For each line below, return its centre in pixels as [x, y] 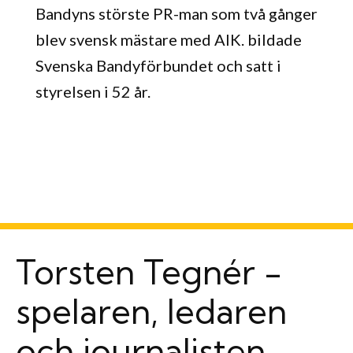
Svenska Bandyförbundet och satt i [158, 66]
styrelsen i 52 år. [93, 92]
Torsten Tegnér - [149, 272]
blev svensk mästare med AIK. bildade [168, 40]
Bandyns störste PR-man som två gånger [176, 14]
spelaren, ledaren [151, 311]
